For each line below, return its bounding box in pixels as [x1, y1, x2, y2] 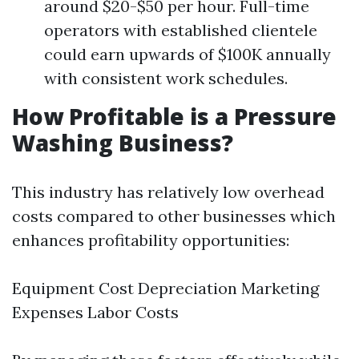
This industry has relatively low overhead [12, 182, 325, 202]
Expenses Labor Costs [12, 302, 179, 322]
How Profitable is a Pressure [12, 101, 337, 131]
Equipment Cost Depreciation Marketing [12, 278, 319, 298]
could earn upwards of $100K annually [44, 44, 331, 64]
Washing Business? [12, 127, 233, 158]
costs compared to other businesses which [12, 206, 336, 226]
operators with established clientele [44, 20, 317, 40]
